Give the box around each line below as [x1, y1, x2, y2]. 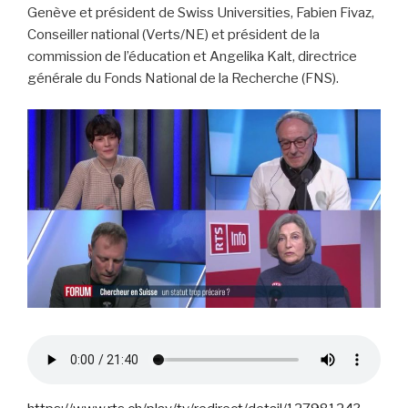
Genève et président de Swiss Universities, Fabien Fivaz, [27, 4, 374, 21]
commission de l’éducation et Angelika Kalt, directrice [27, 47, 357, 65]
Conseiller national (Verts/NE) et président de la [27, 25, 320, 43]
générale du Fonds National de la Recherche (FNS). [27, 69, 339, 87]
